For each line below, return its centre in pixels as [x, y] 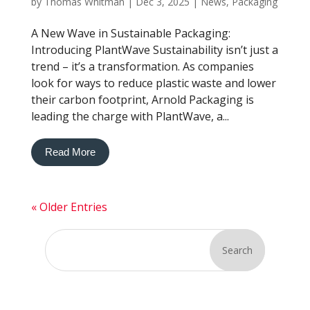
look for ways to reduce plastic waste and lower [153, 83]
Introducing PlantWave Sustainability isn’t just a [154, 50]
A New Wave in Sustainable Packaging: [130, 33]
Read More [70, 152]
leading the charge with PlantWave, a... [130, 116]
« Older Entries [69, 207]
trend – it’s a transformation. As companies [142, 66]
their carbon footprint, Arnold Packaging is [142, 100]
